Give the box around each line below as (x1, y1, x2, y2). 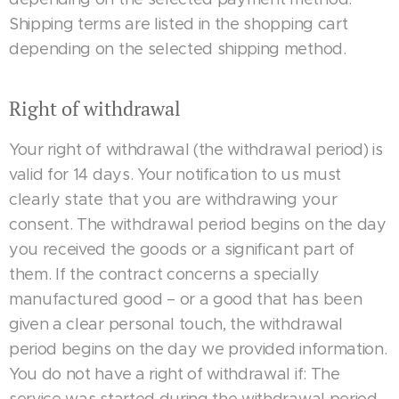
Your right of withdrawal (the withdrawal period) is (9, 140, 383, 159)
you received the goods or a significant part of (9, 240, 354, 259)
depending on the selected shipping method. (9, 39, 351, 59)
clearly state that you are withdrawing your (9, 190, 338, 209)
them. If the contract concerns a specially (9, 265, 320, 284)
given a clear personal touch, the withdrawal (9, 314, 343, 334)
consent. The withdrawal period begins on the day (9, 215, 387, 234)
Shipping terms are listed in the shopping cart (9, 14, 348, 34)
